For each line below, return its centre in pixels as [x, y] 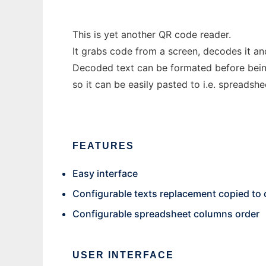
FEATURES [103, 146]
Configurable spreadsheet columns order [166, 214]
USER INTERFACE [123, 255]
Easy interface [105, 173]
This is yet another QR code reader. [152, 34]
